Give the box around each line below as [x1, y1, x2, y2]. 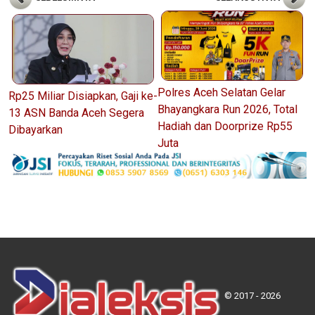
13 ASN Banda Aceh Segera [8, 105, 144, 120]
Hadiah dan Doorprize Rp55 [157, 119, 292, 133]
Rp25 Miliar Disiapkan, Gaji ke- [8, 89, 157, 103]
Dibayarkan [8, 122, 63, 136]
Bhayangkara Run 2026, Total [157, 102, 297, 116]
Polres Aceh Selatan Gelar [157, 85, 285, 99]
